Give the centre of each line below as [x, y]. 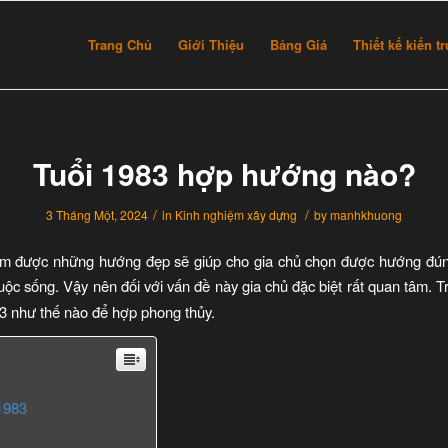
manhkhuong [366, 214]
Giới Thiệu [211, 44]
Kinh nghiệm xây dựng [236, 214]
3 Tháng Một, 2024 [97, 214]
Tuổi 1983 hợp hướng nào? [224, 173]
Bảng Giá [298, 44]
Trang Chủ [120, 44]
